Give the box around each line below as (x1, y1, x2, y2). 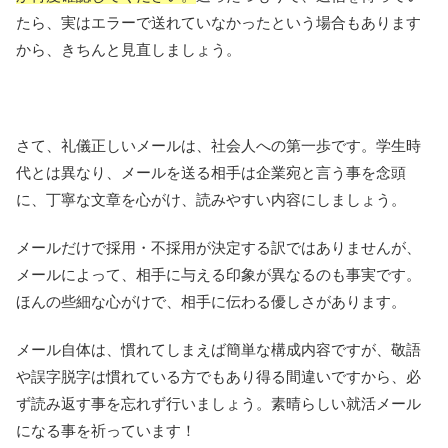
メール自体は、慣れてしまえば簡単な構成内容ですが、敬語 (16, 340, 421, 358)
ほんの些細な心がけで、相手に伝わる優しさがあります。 (16, 292, 406, 310)
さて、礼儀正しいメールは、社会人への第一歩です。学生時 (16, 136, 421, 154)
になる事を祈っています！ (16, 421, 196, 439)
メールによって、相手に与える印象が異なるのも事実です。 (16, 265, 421, 283)
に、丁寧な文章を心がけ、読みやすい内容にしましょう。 (16, 190, 406, 208)
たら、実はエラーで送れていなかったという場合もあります (16, 13, 421, 31)
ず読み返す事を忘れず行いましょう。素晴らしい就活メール (16, 394, 421, 412)
